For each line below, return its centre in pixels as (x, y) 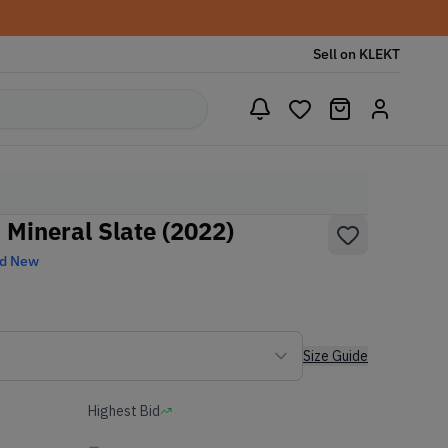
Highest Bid (124, 411)
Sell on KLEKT (356, 54)
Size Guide (335, 356)
